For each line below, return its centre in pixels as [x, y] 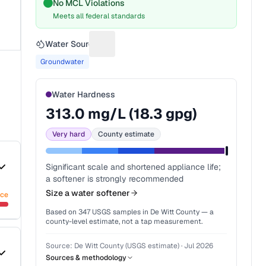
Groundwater [63, 62]
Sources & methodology [86, 258]
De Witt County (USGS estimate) [127, 246]
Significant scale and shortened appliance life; [134, 167]
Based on [62, 212]
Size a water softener [88, 193]
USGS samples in [120, 212]
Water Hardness [84, 94]
